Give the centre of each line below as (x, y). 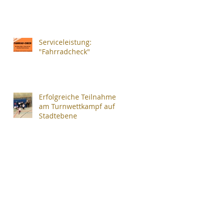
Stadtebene (58, 116)
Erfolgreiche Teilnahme (77, 97)
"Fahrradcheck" (64, 52)
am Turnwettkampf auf (77, 106)
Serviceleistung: (65, 42)
